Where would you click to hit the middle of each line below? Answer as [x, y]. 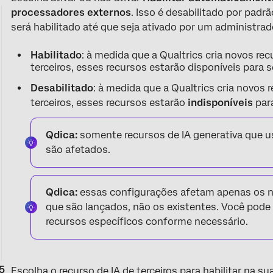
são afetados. [78, 149]
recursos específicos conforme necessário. [147, 221]
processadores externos [71, 12]
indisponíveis [221, 102]
